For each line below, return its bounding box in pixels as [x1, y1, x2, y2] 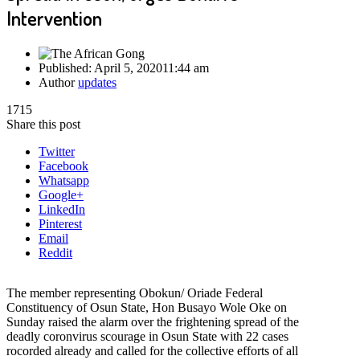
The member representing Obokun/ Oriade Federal [6, 285, 263, 300]
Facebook [39, 158, 88, 173]
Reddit [39, 245, 72, 260]
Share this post [6, 117, 80, 131]
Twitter [39, 144, 75, 158]
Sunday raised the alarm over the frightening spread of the [6, 314, 299, 329]
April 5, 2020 [94, 60, 162, 75]
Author [39, 75, 78, 89]
